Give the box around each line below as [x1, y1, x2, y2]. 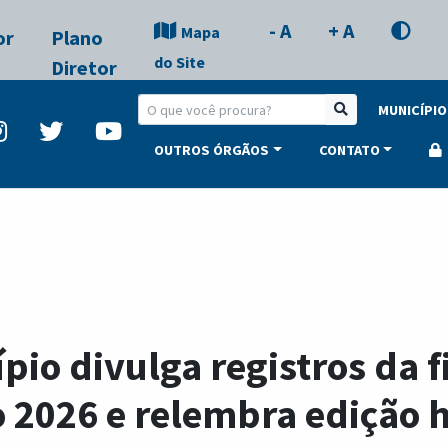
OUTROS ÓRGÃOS [154, 141, 270, 159]
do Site [153, 52, 205, 72]
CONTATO [318, 141, 380, 159]
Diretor [50, 54, 117, 80]
